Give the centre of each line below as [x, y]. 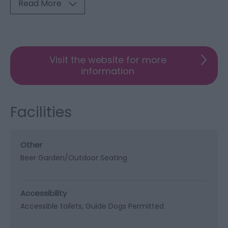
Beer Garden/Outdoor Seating [74, 158]
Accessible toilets [51, 206]
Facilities [41, 112]
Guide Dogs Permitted [125, 206]
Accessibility [44, 193]
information [108, 71]
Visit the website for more [108, 60]
